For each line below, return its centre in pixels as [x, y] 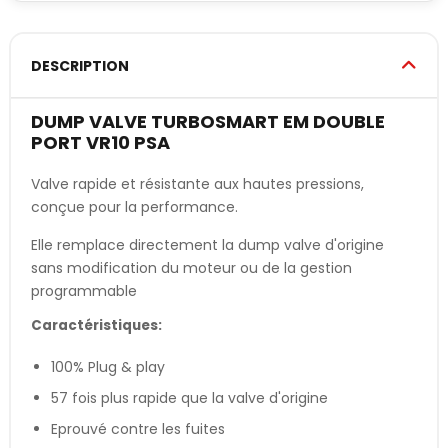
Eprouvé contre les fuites [138, 428]
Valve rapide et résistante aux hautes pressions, [197, 183]
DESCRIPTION [80, 65]
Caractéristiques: [96, 325]
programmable [84, 290]
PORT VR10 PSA [100, 142]
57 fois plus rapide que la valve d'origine [189, 397]
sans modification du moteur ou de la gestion [191, 267]
